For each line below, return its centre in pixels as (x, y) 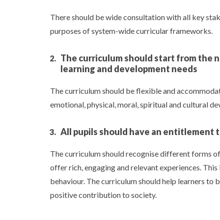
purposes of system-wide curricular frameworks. (131, 31)
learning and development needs (129, 69)
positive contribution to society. (103, 195)
